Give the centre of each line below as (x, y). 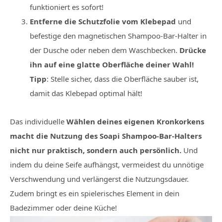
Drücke (193, 50)
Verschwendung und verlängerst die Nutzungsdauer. (99, 179)
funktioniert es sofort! (67, 7)
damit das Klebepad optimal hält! (86, 93)
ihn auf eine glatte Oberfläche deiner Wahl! (112, 64)
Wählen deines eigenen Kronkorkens (135, 121)
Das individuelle (38, 121)
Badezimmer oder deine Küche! (63, 208)
